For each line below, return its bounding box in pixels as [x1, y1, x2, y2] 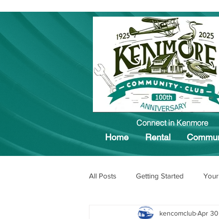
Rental [145, 132, 171, 142]
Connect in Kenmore [136, 118, 208, 128]
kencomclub [159, 209, 196, 217]
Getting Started [136, 171, 184, 180]
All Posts [89, 171, 116, 180]
